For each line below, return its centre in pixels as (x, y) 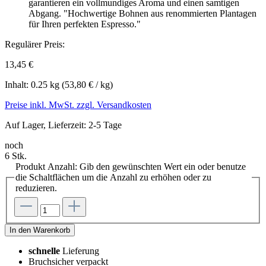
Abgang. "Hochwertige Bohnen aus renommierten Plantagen (142, 14)
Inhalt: (18, 85)
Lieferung (80, 251)
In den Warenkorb (40, 230)
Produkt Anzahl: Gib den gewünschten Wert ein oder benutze (131, 167)
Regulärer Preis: (35, 45)
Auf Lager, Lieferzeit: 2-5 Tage (63, 125)
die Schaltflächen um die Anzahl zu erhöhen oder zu (113, 178)
